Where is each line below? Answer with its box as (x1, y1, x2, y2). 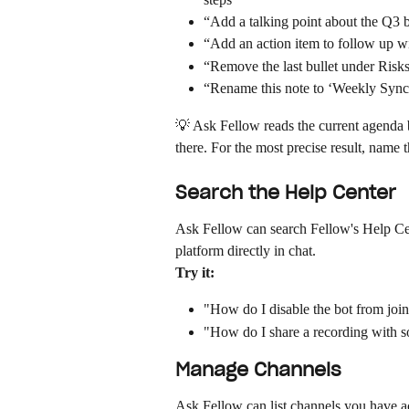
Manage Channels (175, 358, 341, 383)
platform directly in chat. (175, 242, 316, 258)
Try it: (175, 264, 215, 280)
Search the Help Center (175, 180, 396, 204)
